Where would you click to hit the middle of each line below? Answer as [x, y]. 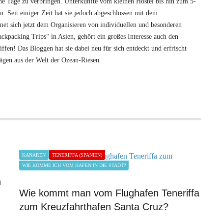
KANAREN [34, 155]
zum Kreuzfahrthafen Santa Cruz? [94, 207]
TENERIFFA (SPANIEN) [77, 155]
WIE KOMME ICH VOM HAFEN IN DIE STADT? [74, 165]
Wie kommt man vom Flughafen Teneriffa [109, 193]
